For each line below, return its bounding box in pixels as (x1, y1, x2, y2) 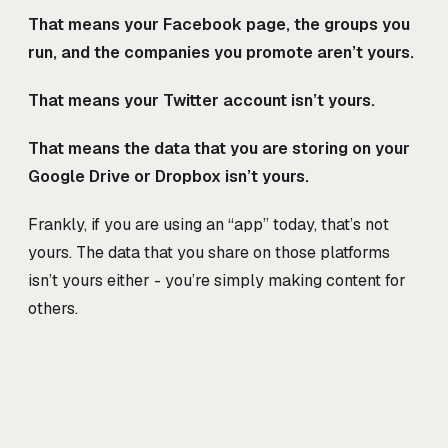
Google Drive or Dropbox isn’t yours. (28, 166, 309, 188)
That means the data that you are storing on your (28, 138, 410, 160)
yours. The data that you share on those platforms (28, 242, 390, 264)
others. (28, 298, 78, 320)
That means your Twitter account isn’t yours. (28, 90, 375, 112)
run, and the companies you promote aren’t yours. (28, 42, 414, 64)
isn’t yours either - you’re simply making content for (28, 270, 406, 292)
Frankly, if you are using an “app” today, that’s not (28, 214, 389, 236)
